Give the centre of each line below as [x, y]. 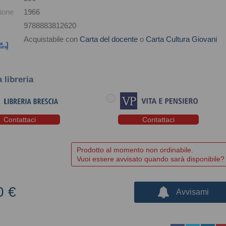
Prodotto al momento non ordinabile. [135, 150]
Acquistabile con [51, 39]
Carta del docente [109, 39]
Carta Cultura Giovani [182, 39]
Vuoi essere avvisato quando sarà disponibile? [151, 159]
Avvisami [193, 192]
